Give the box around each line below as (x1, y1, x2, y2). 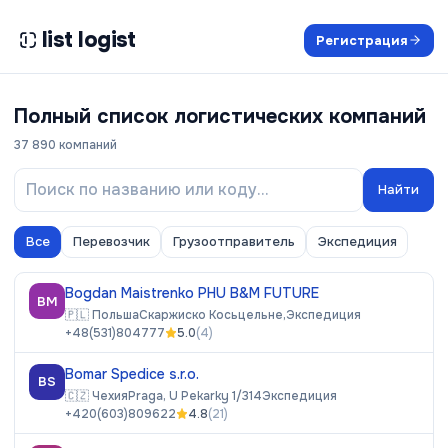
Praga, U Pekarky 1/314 (128, 387, 262, 404)
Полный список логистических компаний (14, 104, 426, 129)
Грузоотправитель (172, 232, 295, 250)
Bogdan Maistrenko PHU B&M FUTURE (65, 284, 319, 302)
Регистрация (315, 31, 408, 49)
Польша (92, 306, 139, 323)
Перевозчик (72, 232, 150, 250)
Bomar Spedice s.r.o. (65, 364, 199, 383)
